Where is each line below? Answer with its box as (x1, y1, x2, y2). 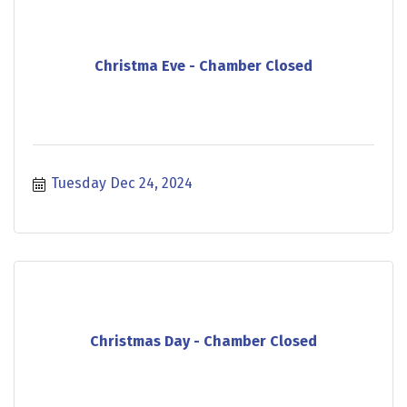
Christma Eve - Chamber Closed (94, 56, 313, 74)
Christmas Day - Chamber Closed (90, 332, 317, 350)
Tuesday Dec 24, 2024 (51, 174, 193, 193)
